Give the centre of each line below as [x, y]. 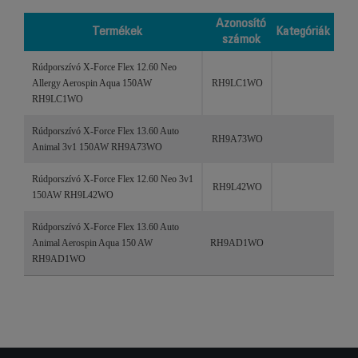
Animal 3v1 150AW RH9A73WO [97, 147]
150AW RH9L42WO [73, 195]
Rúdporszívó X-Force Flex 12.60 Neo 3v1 [113, 179]
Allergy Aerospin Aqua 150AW [92, 83]
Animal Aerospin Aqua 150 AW [92, 243]
